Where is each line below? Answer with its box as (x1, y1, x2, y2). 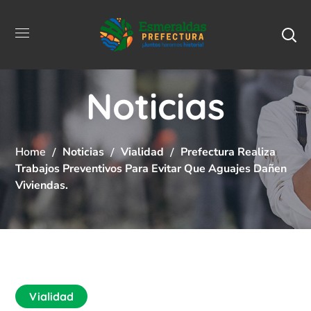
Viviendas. (15, 177, 69, 193)
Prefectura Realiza (180, 144, 276, 160)
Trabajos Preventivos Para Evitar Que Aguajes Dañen (15, 160, 287, 176)
